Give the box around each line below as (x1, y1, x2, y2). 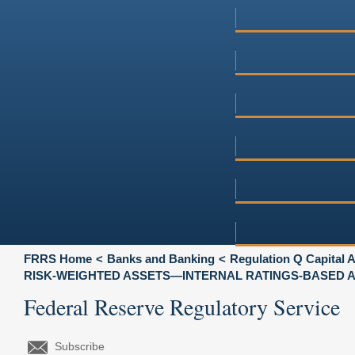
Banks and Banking (107, 251, 215, 265)
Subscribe (55, 339, 105, 353)
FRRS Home (24, 251, 92, 265)
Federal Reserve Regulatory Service (24, 291, 340, 322)
